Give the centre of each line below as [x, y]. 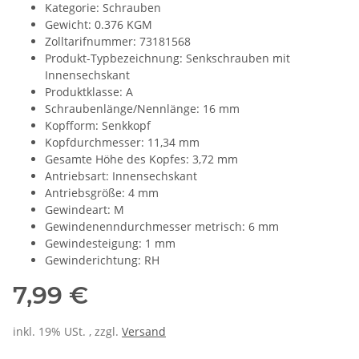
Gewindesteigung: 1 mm [110, 244]
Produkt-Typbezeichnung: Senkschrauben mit [167, 58]
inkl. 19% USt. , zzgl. [67, 332]
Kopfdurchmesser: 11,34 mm [122, 143]
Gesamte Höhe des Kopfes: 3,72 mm [141, 159]
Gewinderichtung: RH [102, 260]
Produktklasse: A [89, 92]
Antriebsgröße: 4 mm [102, 193]
